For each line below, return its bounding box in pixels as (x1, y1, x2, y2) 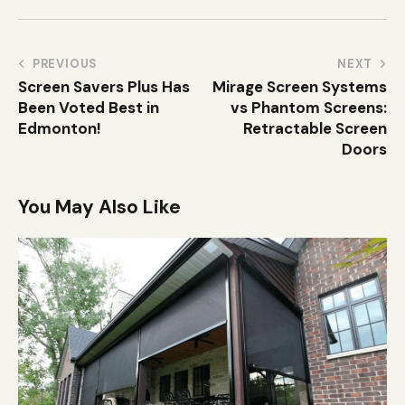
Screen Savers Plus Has (18, 77, 190, 98)
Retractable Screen (243, 118, 387, 139)
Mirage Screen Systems (212, 77, 387, 98)
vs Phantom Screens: (231, 98, 387, 118)
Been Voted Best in (18, 98, 159, 118)
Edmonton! (18, 118, 101, 139)
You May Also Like (18, 194, 181, 221)
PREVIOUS (32, 56, 99, 72)
